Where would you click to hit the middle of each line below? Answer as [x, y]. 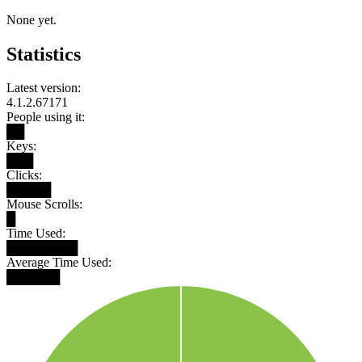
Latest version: [44, 88]
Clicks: [24, 175]
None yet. [32, 19]
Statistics [44, 54]
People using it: [46, 117]
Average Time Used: [59, 263]
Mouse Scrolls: [44, 204]
